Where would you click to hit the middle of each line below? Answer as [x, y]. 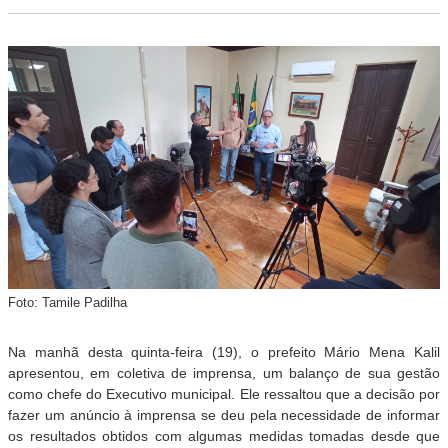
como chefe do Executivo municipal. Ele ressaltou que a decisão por [224, 394]
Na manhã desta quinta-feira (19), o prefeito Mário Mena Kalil [224, 352]
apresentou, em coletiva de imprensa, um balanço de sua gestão [224, 373]
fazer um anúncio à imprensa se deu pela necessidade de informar [224, 415]
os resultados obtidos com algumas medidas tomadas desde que [224, 436]
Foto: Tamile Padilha [67, 303]
